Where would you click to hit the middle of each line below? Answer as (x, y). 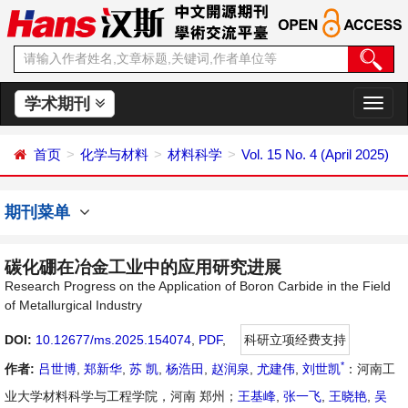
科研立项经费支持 (295, 340)
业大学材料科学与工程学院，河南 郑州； (121, 396)
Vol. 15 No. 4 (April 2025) (315, 154)
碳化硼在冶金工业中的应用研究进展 (143, 267)
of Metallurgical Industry (73, 305)
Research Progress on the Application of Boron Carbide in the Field (198, 286)
